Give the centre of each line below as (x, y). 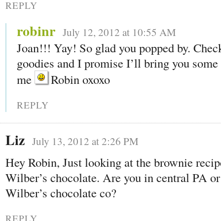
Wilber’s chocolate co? (61, 192)
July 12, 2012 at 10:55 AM (119, 32)
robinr (36, 31)
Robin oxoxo (79, 79)
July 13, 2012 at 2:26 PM (85, 141)
